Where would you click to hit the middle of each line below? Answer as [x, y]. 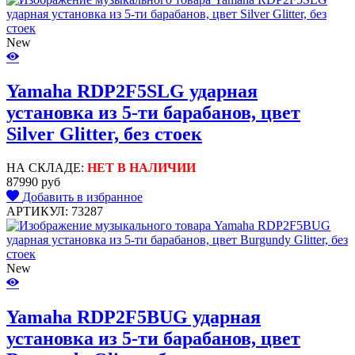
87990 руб [33, 182]
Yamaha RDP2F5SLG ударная [132, 92]
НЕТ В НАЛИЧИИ [141, 168]
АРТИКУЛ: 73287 [55, 212]
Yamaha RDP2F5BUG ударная [134, 317]
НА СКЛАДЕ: [47, 168]
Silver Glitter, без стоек [104, 134]
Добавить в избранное [82, 197]
